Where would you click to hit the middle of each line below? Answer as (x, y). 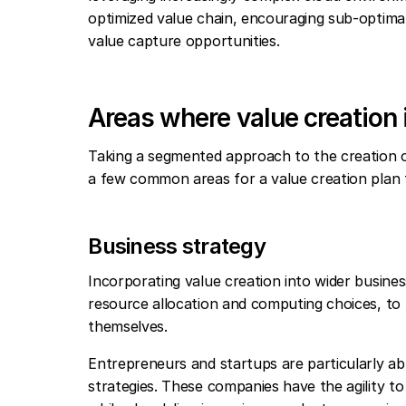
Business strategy (177, 246)
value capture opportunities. (186, 41)
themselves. (132, 326)
